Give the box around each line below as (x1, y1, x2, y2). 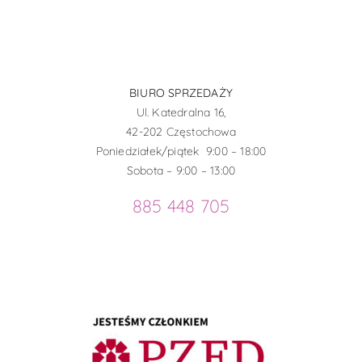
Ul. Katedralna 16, (136, 104, 226, 120)
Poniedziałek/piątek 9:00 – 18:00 (95, 143, 267, 158)
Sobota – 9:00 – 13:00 (126, 162, 236, 178)
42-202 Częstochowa (126, 124, 236, 139)
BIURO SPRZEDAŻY (128, 85, 234, 100)
